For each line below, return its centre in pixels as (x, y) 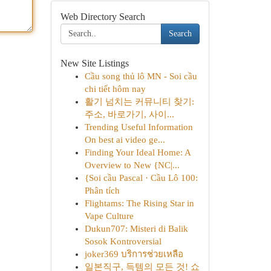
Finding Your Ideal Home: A (137, 152)
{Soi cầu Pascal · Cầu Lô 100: (141, 178)
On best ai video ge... (125, 140)
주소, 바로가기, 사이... (129, 114)
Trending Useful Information (139, 127)
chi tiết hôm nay (115, 89)
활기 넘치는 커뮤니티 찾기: (139, 102)
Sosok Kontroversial (123, 241)
